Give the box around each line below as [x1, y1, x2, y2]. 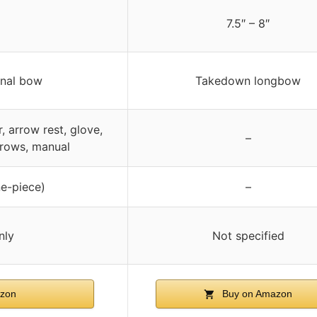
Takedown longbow [195, 73, 301, 88]
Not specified [212, 228, 284, 243]
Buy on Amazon [219, 287, 292, 299]
